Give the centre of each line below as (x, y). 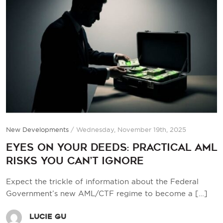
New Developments (37, 129)
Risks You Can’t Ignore (75, 161)
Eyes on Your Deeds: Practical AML (111, 147)
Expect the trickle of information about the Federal (102, 181)
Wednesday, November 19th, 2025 (131, 129)
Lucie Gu (48, 217)
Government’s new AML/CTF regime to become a (101, 193)
